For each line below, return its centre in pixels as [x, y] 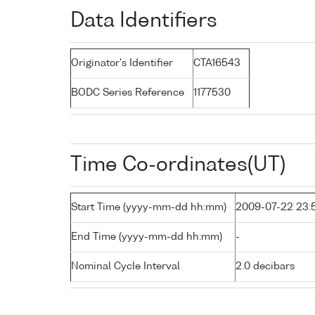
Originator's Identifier [122, 63]
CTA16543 [217, 63]
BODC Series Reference [128, 92]
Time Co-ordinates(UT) [178, 165]
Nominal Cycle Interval [126, 266]
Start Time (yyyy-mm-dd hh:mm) [149, 207]
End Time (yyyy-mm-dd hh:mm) [147, 237]
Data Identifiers [144, 21]
